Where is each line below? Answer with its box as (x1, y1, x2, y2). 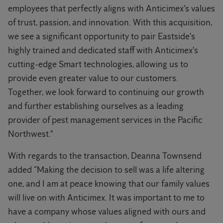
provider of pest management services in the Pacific (8, 114, 203, 126)
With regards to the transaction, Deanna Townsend (8, 150, 202, 162)
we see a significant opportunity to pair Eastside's (8, 31, 195, 42)
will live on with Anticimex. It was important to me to (8, 192, 205, 204)
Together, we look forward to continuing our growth (8, 87, 204, 98)
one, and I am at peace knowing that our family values (8, 178, 210, 190)
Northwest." (8, 128, 53, 140)
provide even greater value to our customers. (8, 73, 178, 84)
